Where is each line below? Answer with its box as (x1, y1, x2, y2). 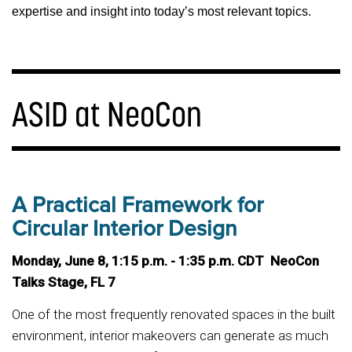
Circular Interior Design (12, 214, 237, 242)
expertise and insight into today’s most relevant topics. (12, 4, 314, 18)
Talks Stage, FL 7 (12, 274, 115, 291)
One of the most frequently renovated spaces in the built (12, 306, 335, 322)
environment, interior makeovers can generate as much (12, 327, 328, 343)
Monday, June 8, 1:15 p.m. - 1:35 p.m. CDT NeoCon (12, 253, 319, 269)
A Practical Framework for (12, 191, 263, 218)
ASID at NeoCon (12, 92, 202, 134)
